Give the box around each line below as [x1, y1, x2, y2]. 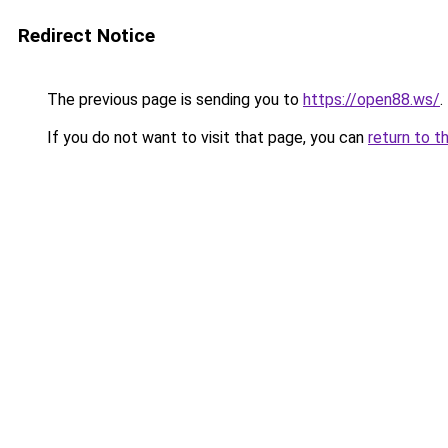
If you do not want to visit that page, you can [43, 128, 368, 147]
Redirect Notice [18, 24, 155, 47]
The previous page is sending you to [43, 90, 303, 109]
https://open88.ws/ [303, 90, 440, 109]
